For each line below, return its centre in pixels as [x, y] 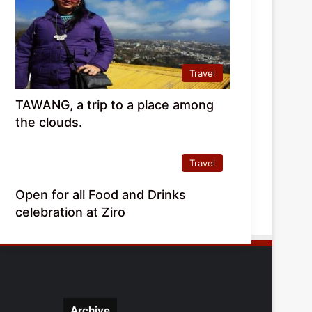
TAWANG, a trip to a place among [115, 104]
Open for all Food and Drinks [101, 194]
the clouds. [49, 122]
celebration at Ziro [71, 212]
